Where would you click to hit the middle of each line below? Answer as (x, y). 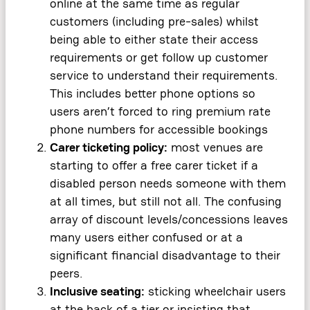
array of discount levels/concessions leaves (169, 220)
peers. (66, 274)
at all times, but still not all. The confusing (166, 202)
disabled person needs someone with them (168, 184)
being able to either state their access (154, 40)
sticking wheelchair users (215, 292)
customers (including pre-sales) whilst (154, 22)
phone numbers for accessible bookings (159, 130)
